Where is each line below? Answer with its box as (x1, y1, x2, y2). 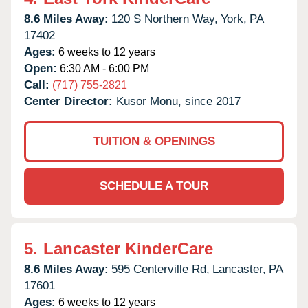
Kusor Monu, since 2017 (116, 94, 241, 108)
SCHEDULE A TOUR (100, 179, 208, 192)
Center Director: (24, 94, 116, 108)
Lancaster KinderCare (43, 239, 213, 258)
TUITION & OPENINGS (93, 134, 215, 148)
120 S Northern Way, (111, 12, 218, 25)
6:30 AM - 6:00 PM (57, 62, 149, 74)
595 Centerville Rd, (111, 262, 210, 276)
